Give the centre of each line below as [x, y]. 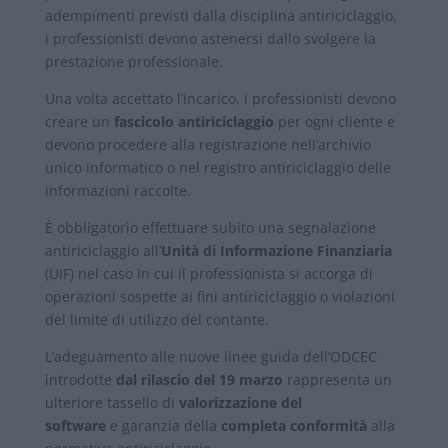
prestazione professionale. [133, 61]
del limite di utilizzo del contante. [156, 319]
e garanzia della [163, 425]
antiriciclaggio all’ [102, 250]
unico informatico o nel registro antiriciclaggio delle [217, 167]
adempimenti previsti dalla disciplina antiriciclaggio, [220, 15]
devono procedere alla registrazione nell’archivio [207, 144]
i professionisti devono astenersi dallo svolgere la [210, 38]
